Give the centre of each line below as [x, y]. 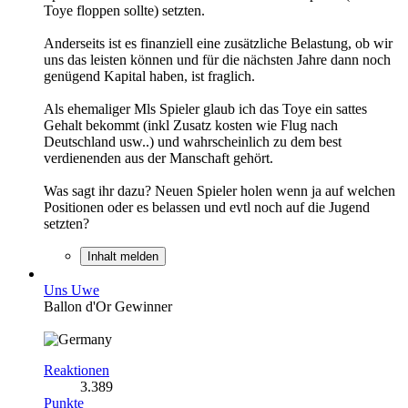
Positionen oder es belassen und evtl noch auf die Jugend [207, 207]
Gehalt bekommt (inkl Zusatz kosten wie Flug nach [191, 125]
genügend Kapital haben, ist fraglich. [149, 76]
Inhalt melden [123, 256]
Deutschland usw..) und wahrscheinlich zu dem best [193, 141]
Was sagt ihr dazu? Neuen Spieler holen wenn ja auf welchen [219, 190]
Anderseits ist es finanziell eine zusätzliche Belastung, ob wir [218, 43]
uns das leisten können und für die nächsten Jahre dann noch [217, 59]
